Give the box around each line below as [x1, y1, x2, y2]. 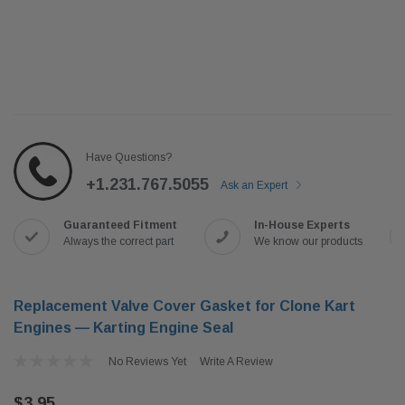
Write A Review [199, 355, 273, 368]
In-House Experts [254, 219, 350, 231]
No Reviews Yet [108, 355, 186, 368]
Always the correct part [63, 235, 174, 248]
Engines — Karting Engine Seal [14, 320, 233, 335]
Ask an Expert [221, 179, 290, 192]
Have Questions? [86, 151, 172, 164]
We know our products [254, 235, 363, 248]
